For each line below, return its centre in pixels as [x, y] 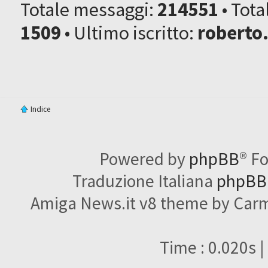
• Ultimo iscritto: [130, 32]
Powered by [144, 159]
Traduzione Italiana [144, 181]
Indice [41, 109]
